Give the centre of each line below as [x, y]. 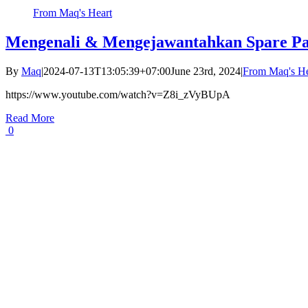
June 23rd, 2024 [206, 71]
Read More [30, 118]
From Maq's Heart [73, 12]
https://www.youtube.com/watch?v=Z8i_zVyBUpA [118, 94]
